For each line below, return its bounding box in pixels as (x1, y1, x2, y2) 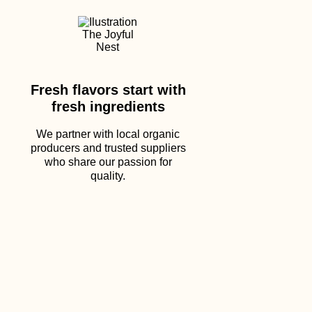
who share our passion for (44, 156, 172, 168)
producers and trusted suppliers (30, 142, 186, 154)
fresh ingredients (51, 99, 165, 114)
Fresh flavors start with (30, 82, 186, 97)
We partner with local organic (36, 128, 180, 140)
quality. (91, 170, 125, 182)
